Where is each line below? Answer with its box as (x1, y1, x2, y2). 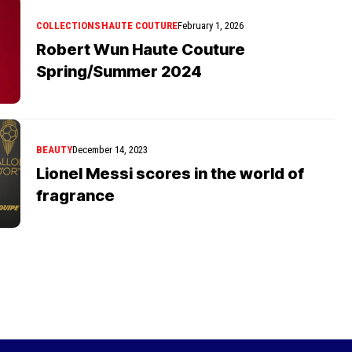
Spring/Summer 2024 (36, 61, 202, 81)
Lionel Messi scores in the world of (36, 163, 304, 183)
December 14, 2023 (72, 143, 148, 156)
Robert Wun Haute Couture (36, 39, 245, 59)
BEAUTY (36, 143, 72, 156)
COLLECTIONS (36, 19, 101, 31)
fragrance (36, 185, 115, 205)
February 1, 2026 (178, 19, 244, 31)
